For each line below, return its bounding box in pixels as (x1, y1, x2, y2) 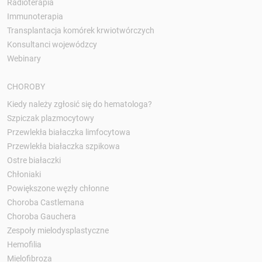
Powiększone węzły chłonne (7, 183, 109, 193)
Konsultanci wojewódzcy (7, 39, 97, 49)
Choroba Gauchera (7, 211, 76, 221)
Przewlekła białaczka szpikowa (7, 141, 120, 151)
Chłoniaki (7, 169, 41, 179)
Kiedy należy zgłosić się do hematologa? (7, 99, 152, 109)
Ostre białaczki (7, 155, 61, 165)
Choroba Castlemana (7, 197, 84, 207)
